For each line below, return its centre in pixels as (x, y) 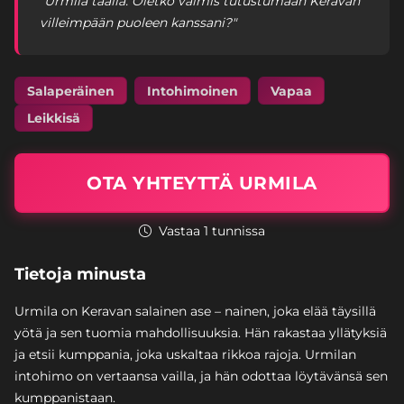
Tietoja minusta (80, 275)
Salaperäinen (70, 91)
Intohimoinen (192, 91)
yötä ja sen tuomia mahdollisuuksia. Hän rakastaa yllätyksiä (201, 333)
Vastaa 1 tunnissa (210, 231)
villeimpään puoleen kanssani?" (138, 23)
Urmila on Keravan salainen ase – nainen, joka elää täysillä (195, 312)
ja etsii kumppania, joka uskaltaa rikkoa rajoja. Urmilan (185, 355)
